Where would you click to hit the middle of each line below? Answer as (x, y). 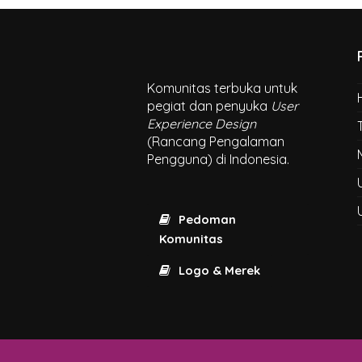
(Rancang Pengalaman (216, 141)
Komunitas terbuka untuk (222, 88)
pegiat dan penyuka (209, 106)
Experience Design (202, 124)
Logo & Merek (219, 271)
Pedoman (207, 220)
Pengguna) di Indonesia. (218, 159)
